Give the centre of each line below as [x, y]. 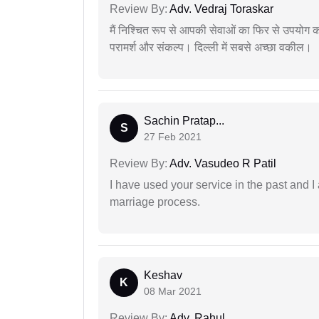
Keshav [163, 276]
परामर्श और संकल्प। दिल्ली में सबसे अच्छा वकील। [211, 48]
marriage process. [155, 202]
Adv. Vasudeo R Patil [222, 164]
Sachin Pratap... [184, 121]
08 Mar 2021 [173, 292]
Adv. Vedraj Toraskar [220, 9]
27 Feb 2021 [173, 137]
